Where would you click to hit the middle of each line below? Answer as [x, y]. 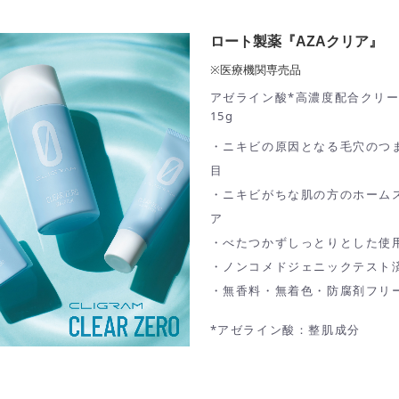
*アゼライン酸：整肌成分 [285, 330]
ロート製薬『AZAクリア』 [296, 41]
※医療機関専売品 [255, 69]
